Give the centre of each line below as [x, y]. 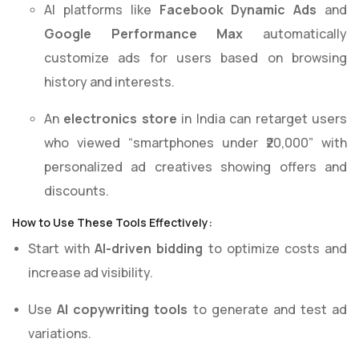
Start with [62, 249]
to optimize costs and [275, 249]
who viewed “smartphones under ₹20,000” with [196, 143]
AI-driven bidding [149, 249]
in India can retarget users [262, 119]
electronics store [120, 119]
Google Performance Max [144, 34]
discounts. [77, 191]
